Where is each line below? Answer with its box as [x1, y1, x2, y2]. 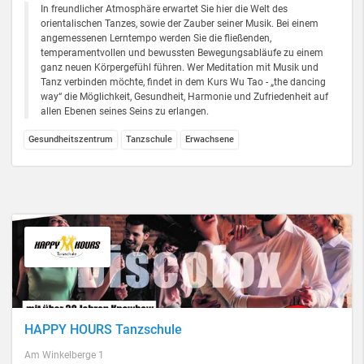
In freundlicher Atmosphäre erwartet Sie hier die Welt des [41, 3, 288, 15]
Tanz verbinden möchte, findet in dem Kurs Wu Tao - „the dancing [41, 76, 326, 88]
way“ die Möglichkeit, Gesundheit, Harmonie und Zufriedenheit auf [41, 91, 328, 102]
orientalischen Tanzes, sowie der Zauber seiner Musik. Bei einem [41, 18, 318, 29]
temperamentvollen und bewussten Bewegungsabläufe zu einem [41, 47, 323, 58]
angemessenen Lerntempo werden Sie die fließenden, [41, 32, 271, 44]
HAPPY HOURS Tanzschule [24, 322, 182, 337]
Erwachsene [185, 134, 234, 145]
